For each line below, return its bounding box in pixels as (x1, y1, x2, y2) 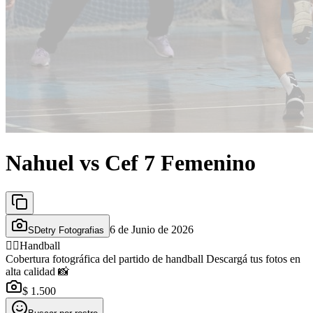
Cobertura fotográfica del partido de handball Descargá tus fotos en (6, 252, 300, 265)
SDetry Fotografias (28, 224, 104, 235)
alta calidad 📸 (6, 265, 69, 277)
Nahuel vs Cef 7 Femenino (6, 150, 256, 176)
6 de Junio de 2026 (110, 223, 194, 235)
